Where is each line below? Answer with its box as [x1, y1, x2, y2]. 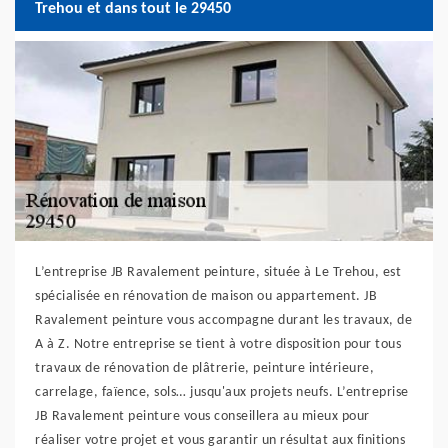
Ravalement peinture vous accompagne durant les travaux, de [35, 313, 412, 328]
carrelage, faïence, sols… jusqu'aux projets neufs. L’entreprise [35, 385, 409, 400]
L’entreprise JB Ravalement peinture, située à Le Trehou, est [35, 265, 401, 280]
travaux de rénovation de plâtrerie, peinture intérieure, [35, 361, 374, 376]
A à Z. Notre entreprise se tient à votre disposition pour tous [35, 337, 401, 352]
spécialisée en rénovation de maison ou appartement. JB [35, 289, 377, 304]
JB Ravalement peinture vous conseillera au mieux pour [35, 409, 370, 424]
